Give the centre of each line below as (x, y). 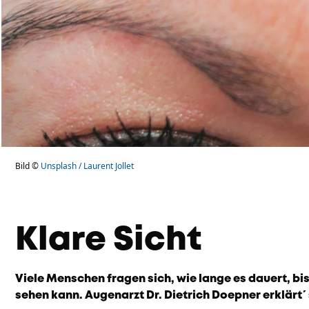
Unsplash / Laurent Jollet (87, 166)
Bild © (28, 166)
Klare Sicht (109, 241)
